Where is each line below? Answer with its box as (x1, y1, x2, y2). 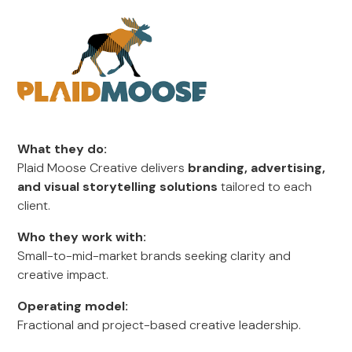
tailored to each (218, 178, 313, 195)
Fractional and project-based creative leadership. (17, 317, 302, 333)
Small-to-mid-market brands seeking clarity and (17, 247, 291, 264)
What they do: (17, 141, 108, 157)
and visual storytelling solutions (17, 178, 218, 195)
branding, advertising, (188, 159, 326, 176)
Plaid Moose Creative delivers (17, 159, 189, 176)
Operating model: (17, 298, 129, 314)
